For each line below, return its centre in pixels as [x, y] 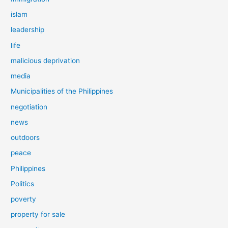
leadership [28, 30]
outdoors [25, 138]
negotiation [29, 107]
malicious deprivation [46, 60]
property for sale [38, 215]
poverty [24, 199]
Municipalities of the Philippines [62, 91]
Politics [23, 183]
